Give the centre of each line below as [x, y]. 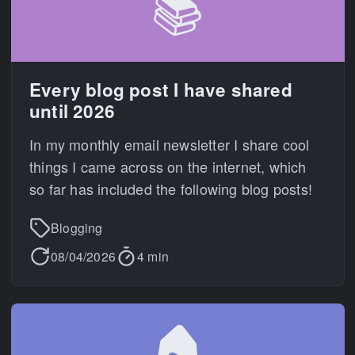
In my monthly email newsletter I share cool [170, 144]
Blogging [77, 227]
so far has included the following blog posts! [171, 188]
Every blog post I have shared [161, 90]
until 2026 [72, 111]
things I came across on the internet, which [168, 166]
